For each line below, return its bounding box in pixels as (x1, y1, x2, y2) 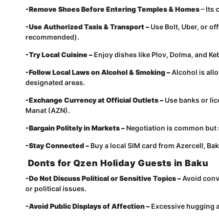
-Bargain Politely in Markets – (25, 124, 125, 132)
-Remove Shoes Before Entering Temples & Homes (25, 5, 201, 13)
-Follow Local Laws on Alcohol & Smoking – (25, 68, 172, 76)
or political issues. (25, 184, 87, 193)
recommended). (25, 33, 79, 41)
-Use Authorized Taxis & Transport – (25, 22, 151, 31)
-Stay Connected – (25, 141, 90, 150)
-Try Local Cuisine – (25, 50, 94, 59)
